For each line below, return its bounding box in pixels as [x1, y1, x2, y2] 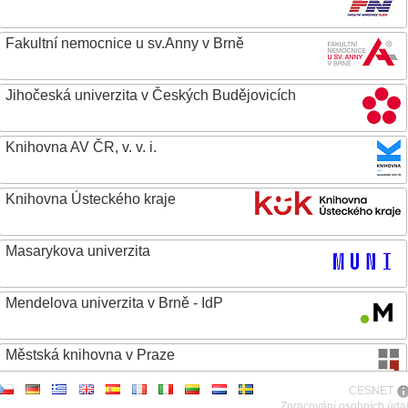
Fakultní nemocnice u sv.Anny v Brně [5, 36, 244, 51]
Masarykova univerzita [5, 243, 150, 259]
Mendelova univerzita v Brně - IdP [5, 295, 223, 311]
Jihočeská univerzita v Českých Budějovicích [5, 87, 296, 103]
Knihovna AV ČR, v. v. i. [5, 139, 157, 155]
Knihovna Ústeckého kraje [5, 191, 176, 207]
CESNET [348, 384, 393, 397]
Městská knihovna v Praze [5, 347, 175, 362]
